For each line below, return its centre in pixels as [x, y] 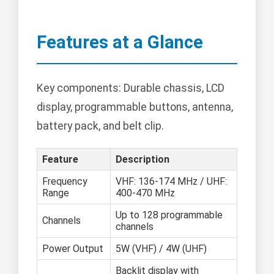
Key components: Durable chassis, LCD [131, 88]
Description [143, 160]
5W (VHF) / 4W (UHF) [161, 249]
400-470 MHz [145, 193]
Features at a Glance [120, 43]
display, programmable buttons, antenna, [135, 107]
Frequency [65, 182]
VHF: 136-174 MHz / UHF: [171, 182]
